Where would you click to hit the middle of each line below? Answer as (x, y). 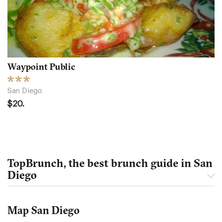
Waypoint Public (41, 67)
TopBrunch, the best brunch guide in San (110, 163)
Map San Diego (44, 210)
